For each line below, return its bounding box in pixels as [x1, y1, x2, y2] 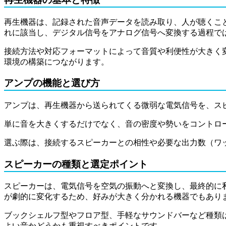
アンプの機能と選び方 [4, 78, 100, 89]
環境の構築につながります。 [4, 57, 109, 66]
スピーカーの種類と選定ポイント [4, 158, 148, 169]
